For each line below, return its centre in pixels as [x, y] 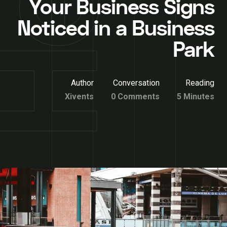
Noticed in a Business [116, 29]
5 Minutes [196, 97]
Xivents [79, 97]
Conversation [136, 83]
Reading [200, 83]
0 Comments [135, 97]
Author [82, 83]
